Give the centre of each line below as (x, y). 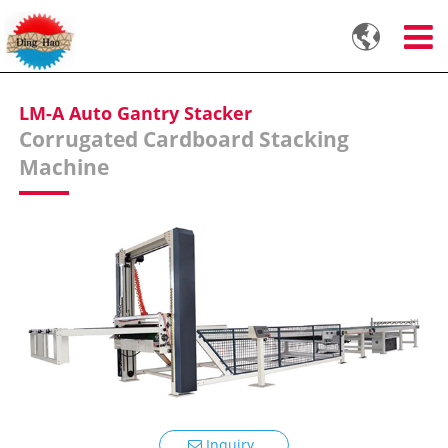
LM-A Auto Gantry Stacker (136, 113)
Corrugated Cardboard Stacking (184, 139)
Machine (64, 167)
